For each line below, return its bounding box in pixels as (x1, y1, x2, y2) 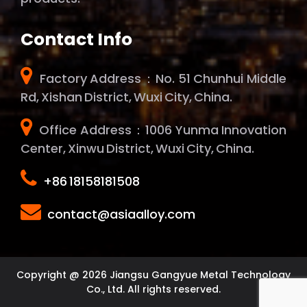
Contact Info (21, 27, 132, 51)
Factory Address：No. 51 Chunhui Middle (36, 69, 286, 87)
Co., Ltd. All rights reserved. (86, 282, 221, 297)
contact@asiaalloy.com (47, 205, 195, 223)
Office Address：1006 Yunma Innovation (36, 121, 286, 138)
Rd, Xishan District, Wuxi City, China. (21, 88, 232, 106)
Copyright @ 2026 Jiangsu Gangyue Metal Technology (16, 268, 291, 282)
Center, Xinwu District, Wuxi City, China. (21, 139, 254, 157)
